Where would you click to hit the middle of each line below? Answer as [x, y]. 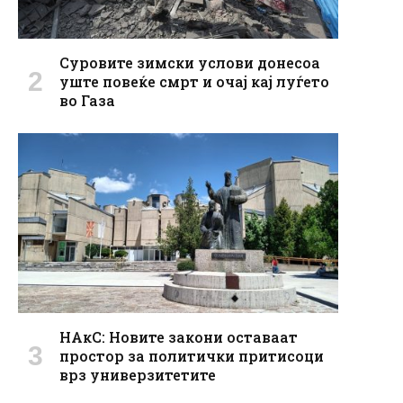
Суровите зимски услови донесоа [190, 62]
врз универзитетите [138, 374]
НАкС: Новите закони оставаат [179, 336]
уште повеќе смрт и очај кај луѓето [194, 81]
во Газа [87, 100]
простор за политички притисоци [192, 355]
